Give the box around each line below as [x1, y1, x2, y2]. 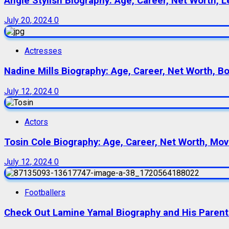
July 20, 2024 [4, 15, 54, 26]
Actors [25, 117, 48, 127]
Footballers [25, 188, 65, 198]
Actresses [25, 46, 62, 56]
